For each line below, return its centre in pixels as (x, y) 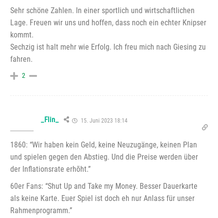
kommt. (22, 35)
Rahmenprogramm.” (41, 210)
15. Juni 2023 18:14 (104, 120)
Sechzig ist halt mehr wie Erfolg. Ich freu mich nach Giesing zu (108, 47)
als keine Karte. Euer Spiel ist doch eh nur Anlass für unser (102, 198)
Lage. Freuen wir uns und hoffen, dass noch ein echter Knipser (108, 22)
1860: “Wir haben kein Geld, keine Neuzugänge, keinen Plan (104, 145)
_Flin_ (50, 119)
